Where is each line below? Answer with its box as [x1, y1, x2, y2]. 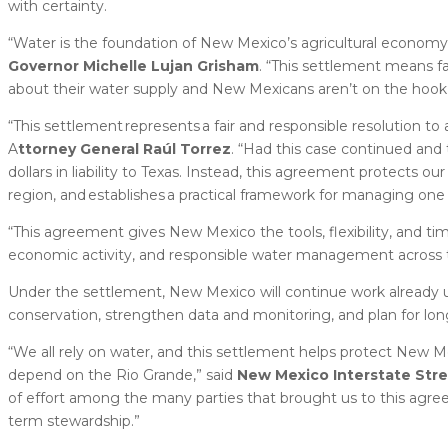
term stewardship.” [8, 411, 140, 430]
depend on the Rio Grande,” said [8, 365, 237, 384]
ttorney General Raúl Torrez [18, 139, 231, 158]
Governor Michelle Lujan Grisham [8, 56, 259, 75]
